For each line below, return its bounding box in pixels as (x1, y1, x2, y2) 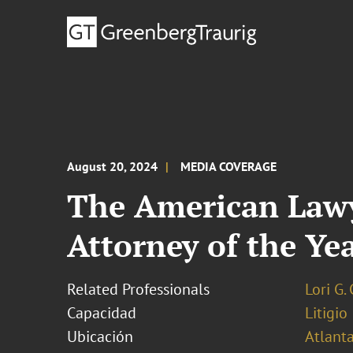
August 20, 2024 (67, 158, 158, 174)
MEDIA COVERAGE (180, 158, 277, 174)
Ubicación (67, 326, 134, 347)
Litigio (304, 303, 347, 323)
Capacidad (67, 303, 137, 323)
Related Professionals (67, 279, 210, 299)
